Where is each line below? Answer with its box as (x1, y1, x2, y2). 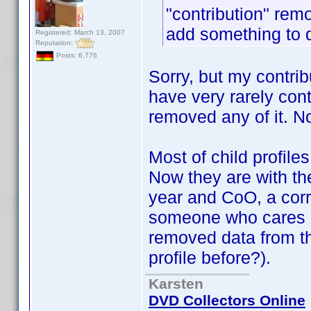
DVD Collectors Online (149, 292, 305, 308)
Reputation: (35, 38, 75, 47)
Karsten (149, 276, 203, 292)
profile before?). (149, 248, 271, 267)
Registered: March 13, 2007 (35, 28, 125, 36)
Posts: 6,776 (54, 51, 97, 60)
